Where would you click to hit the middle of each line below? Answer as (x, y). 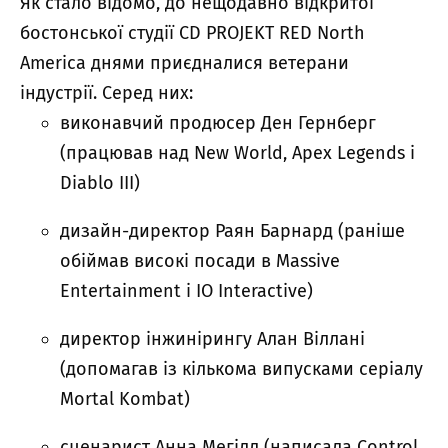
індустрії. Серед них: (106, 92)
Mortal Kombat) (125, 398)
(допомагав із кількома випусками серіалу (241, 368)
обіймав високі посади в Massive (200, 260)
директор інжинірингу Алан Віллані (212, 338)
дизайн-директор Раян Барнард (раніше (232, 230)
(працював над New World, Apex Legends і (237, 152)
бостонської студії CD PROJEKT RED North (192, 32)
